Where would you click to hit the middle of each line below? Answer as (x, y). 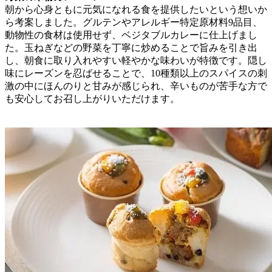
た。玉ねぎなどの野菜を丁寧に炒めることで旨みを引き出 (131, 47)
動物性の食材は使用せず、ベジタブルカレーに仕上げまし (131, 35)
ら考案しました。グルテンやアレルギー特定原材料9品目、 (134, 22)
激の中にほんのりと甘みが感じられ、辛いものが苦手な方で (136, 86)
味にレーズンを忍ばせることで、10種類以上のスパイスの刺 (136, 73)
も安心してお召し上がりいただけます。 (92, 98)
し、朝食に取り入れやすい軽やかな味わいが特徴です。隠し (136, 60)
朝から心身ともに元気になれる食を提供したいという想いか (136, 9)
